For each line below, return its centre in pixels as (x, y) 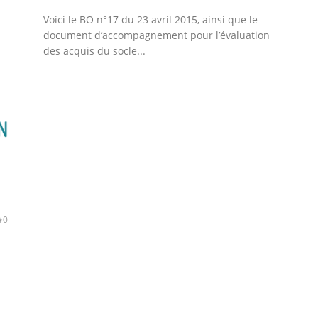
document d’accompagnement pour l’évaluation (157, 35)
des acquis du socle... (95, 50)
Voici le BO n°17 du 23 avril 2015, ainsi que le (151, 19)
